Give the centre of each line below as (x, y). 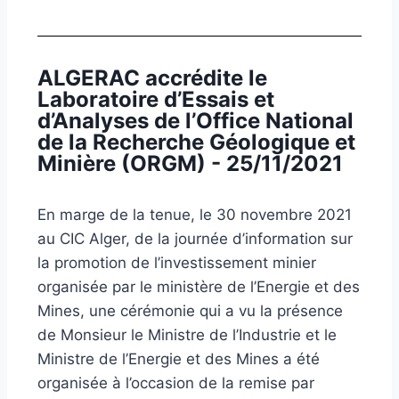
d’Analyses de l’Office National (195, 120)
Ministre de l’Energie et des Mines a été (179, 358)
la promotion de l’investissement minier (177, 262)
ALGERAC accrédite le (152, 77)
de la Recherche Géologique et (196, 142)
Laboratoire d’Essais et (156, 99)
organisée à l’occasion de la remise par (176, 383)
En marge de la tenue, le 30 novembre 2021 (195, 214)
